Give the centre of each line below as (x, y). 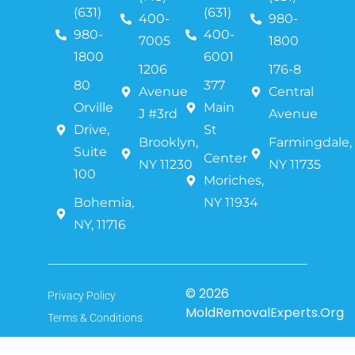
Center (225, 158)
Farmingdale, (310, 142)
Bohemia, (103, 202)
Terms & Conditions (95, 317)
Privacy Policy (82, 295)
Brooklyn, (168, 142)
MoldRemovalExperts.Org (265, 312)
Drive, (91, 129)
